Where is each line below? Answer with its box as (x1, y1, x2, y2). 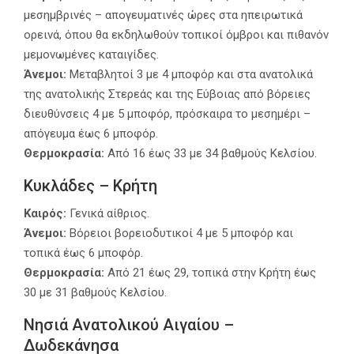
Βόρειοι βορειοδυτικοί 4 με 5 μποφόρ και (66, 226, 293, 241)
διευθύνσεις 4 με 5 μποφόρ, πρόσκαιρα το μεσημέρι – (24, 107, 311, 122)
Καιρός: (24, 206, 66, 221)
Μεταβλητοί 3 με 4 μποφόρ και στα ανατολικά (66, 67, 313, 82)
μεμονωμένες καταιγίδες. (24, 47, 159, 62)
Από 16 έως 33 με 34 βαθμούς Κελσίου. (104, 146, 317, 161)
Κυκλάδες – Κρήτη (24, 176, 157, 196)
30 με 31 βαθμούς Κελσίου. (24, 285, 167, 300)
